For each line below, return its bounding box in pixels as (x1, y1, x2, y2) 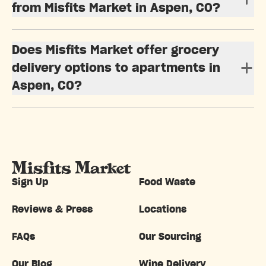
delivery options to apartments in (12, 62, 220, 74)
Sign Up (12, 177, 48, 187)
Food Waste (139, 177, 195, 187)
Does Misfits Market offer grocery (12, 44, 219, 56)
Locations (139, 204, 186, 214)
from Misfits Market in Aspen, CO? (12, 2, 220, 14)
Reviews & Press (12, 204, 93, 214)
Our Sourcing (139, 232, 201, 242)
